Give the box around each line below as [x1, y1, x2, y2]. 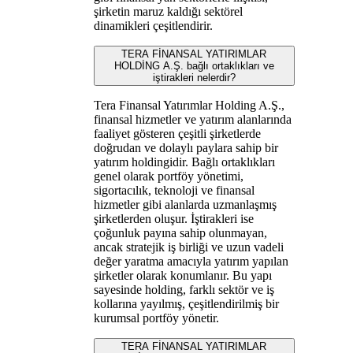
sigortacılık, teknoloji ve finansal [93, 183, 255, 197]
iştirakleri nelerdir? [152, 71, 236, 84]
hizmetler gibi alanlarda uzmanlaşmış [93, 197, 277, 211]
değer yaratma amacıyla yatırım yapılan [93, 254, 288, 268]
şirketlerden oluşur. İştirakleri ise [93, 211, 254, 225]
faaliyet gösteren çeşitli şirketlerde [93, 126, 261, 140]
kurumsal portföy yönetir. [93, 310, 219, 325]
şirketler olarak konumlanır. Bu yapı [93, 268, 272, 282]
